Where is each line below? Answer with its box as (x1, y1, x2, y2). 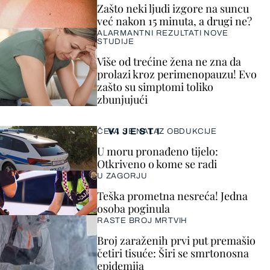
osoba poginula (97, 201, 170, 216)
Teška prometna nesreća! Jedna (97, 189, 248, 203)
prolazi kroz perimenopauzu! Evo (97, 67, 257, 81)
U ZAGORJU (97, 172, 148, 180)
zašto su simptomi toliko (97, 80, 213, 94)
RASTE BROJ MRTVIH (97, 216, 188, 225)
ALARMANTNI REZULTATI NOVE (97, 29, 228, 37)
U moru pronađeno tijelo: (97, 144, 218, 159)
